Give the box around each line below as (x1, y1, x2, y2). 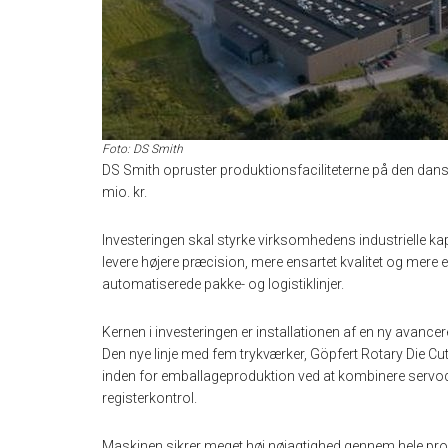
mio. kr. (102, 184, 147, 200)
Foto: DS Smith (102, 142, 183, 156)
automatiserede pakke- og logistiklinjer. (102, 276, 344, 292)
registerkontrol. (102, 390, 197, 406)
